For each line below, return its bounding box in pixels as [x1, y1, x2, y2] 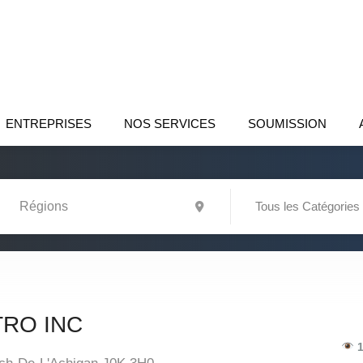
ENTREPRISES [6, 117, 92, 130]
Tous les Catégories [255, 199, 360, 213]
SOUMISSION [248, 117, 327, 130]
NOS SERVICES [124, 117, 216, 130]
